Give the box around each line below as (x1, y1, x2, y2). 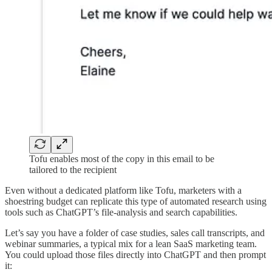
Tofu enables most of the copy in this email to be (29, 154, 214, 165)
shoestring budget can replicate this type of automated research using (5, 196, 267, 207)
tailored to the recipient (29, 165, 117, 175)
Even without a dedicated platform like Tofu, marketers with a (5, 185, 242, 196)
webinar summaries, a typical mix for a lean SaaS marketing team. (5, 239, 257, 250)
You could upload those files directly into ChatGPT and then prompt (5, 250, 266, 260)
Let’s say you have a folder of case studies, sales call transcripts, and (5, 228, 265, 239)
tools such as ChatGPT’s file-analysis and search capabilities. (5, 207, 237, 218)
